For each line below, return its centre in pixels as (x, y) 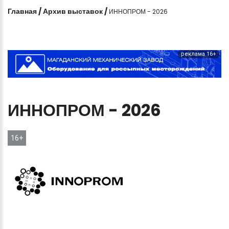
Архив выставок (73, 11)
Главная (22, 11)
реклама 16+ (199, 54)
